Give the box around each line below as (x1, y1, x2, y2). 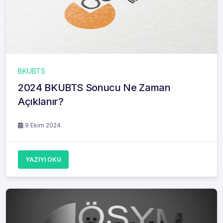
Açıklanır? (18, 96, 64, 108)
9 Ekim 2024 (23, 121, 61, 129)
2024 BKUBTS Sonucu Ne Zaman (18, 82, 171, 94)
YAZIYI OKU (25, 156, 61, 164)
